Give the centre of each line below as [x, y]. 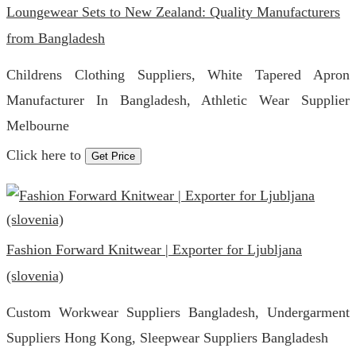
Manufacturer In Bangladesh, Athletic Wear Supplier [178, 100]
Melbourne [38, 126]
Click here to [46, 155]
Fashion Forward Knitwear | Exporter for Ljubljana [154, 250]
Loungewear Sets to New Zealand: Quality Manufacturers [173, 12]
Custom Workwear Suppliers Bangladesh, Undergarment [178, 312]
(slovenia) [35, 276]
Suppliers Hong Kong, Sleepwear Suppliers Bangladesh [167, 338]
